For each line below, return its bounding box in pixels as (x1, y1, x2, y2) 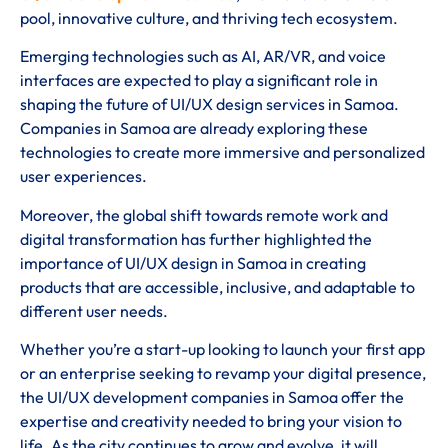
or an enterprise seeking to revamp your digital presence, (20, 362, 426, 383)
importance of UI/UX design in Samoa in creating (20, 252, 366, 273)
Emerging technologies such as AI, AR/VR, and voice (20, 46, 386, 67)
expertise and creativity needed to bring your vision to (20, 410, 402, 431)
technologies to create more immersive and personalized (20, 142, 425, 163)
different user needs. (20, 300, 168, 321)
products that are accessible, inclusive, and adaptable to (20, 276, 415, 297)
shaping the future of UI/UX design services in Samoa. (20, 94, 399, 115)
